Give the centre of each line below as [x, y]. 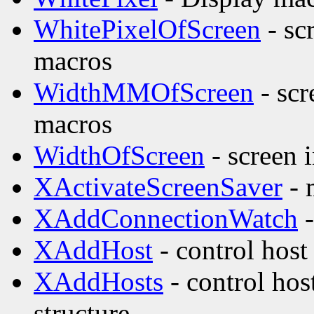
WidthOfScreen [119, 156]
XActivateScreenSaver [158, 187]
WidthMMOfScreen [144, 93]
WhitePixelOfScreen [147, 29]
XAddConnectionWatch [166, 219]
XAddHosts [98, 282]
